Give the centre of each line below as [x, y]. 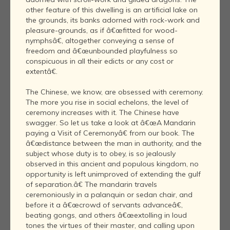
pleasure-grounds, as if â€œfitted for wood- [102, 31]
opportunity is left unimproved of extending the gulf [113, 174]
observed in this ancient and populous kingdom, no [112, 164]
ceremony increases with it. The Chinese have [102, 113]
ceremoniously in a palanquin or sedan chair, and [109, 195]
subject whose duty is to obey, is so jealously [101, 154]
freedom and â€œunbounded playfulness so [102, 51]
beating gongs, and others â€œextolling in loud [106, 215]
